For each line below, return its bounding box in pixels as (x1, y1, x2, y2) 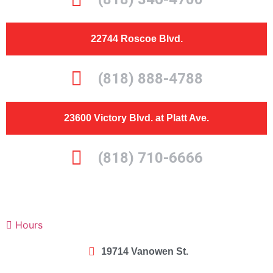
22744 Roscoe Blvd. (90, 34, 183, 44)
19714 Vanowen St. (101, 246, 189, 257)
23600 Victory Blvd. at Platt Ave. (64, 113, 209, 123)
